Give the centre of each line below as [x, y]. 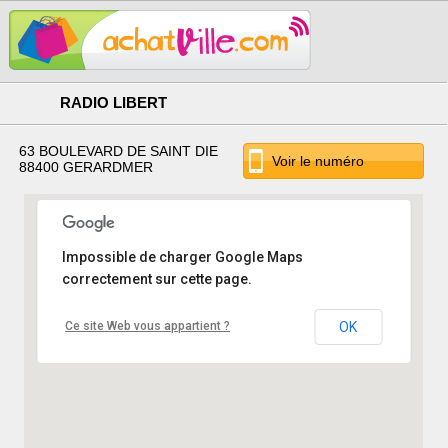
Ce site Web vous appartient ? [148, 325]
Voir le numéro [318, 160]
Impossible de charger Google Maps [183, 256]
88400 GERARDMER [85, 166]
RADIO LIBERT [114, 103]
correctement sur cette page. [157, 278]
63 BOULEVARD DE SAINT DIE [118, 150]
